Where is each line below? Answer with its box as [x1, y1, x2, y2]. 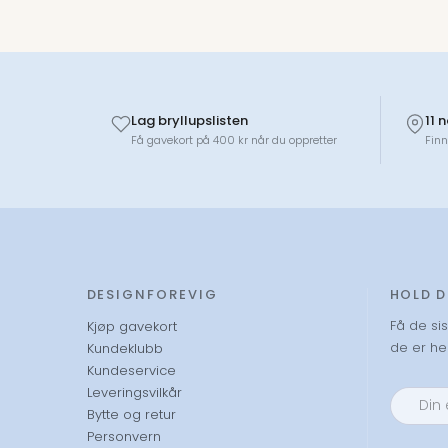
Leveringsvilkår [86, 383, 182, 402]
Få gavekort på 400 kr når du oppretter [131, 132, 337, 148]
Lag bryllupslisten [131, 111, 248, 130]
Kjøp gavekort [86, 317, 177, 336]
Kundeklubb [86, 339, 163, 358]
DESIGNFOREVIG [86, 285, 218, 304]
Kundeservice [86, 361, 176, 380]
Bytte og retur [86, 405, 176, 424]
